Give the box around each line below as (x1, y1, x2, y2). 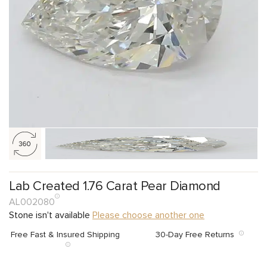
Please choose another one (92, 209, 204, 221)
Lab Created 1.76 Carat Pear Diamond (9, 178, 221, 194)
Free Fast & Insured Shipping (11, 229, 125, 240)
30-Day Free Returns (155, 229, 239, 240)
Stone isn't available (9, 209, 92, 221)
